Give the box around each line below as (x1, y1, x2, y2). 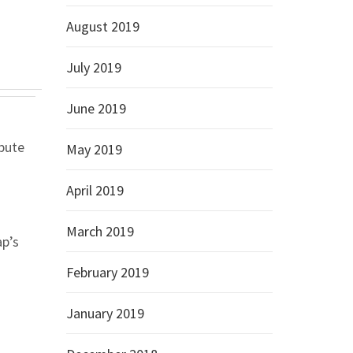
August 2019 (65, 17, 139, 35)
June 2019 (65, 99, 126, 117)
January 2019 (65, 304, 144, 322)
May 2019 (65, 140, 122, 158)
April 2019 (65, 181, 124, 199)
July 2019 (65, 58, 121, 76)
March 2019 (65, 222, 134, 240)
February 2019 (65, 263, 149, 281)
